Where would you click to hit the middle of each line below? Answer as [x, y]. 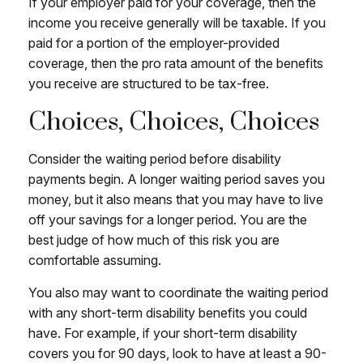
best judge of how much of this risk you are [154, 239]
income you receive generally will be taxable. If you [177, 22]
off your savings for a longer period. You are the [168, 219]
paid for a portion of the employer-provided [154, 43]
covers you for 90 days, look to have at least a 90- [177, 353]
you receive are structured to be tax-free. [149, 83]
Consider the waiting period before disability [155, 158]
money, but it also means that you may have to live [176, 199]
